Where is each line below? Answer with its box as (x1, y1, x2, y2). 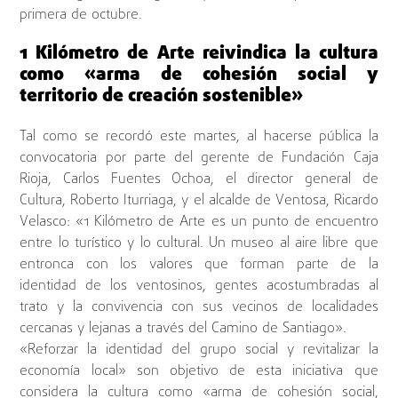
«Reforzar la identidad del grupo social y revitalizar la (20, 339, 378, 362)
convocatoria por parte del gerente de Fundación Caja (20, 147, 378, 170)
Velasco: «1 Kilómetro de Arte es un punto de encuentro (20, 211, 378, 234)
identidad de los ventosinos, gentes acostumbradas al (20, 275, 378, 298)
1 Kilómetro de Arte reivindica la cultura (20, 40, 378, 68)
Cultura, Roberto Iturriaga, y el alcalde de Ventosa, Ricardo (20, 190, 378, 212)
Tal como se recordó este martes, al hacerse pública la (20, 126, 378, 148)
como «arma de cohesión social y (20, 61, 378, 90)
